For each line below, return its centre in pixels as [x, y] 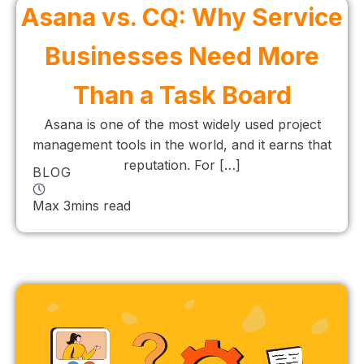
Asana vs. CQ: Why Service [182, 17]
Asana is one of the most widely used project [182, 124]
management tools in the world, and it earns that [182, 145]
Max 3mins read [82, 206]
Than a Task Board [182, 95]
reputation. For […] [182, 165]
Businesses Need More [182, 56]
